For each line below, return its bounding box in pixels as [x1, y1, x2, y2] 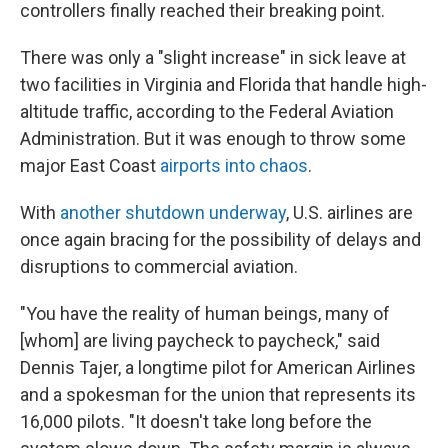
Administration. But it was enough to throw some [20, 128, 406, 149]
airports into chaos [160, 155, 308, 176]
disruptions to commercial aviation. [20, 256, 298, 277]
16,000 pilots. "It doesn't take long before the [20, 411, 372, 432]
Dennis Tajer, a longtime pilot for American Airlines [20, 357, 416, 378]
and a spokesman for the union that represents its [20, 384, 416, 405]
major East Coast [20, 155, 160, 176]
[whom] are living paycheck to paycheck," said [20, 330, 380, 351]
